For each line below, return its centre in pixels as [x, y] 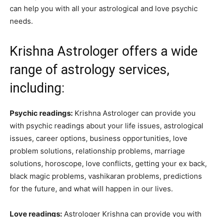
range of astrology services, [90, 70]
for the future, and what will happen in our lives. [91, 189]
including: [37, 88]
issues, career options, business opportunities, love [99, 139]
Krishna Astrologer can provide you [134, 113]
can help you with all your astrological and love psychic [104, 9]
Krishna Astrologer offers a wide [104, 52]
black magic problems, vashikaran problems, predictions [106, 176]
